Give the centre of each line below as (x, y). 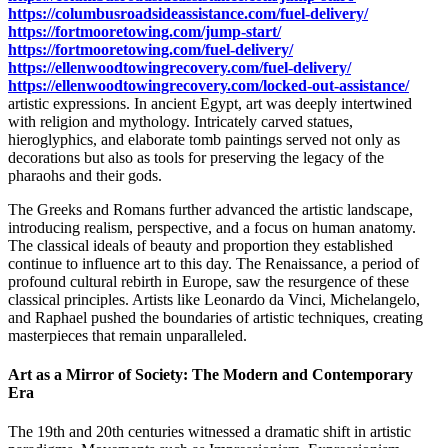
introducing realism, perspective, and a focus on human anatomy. (212, 227)
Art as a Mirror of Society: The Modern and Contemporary (210, 375)
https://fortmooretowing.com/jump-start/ (144, 31)
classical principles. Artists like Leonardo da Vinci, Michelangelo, (214, 299)
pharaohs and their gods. (85, 175)
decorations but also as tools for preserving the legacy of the (196, 157)
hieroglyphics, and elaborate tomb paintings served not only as (204, 139)
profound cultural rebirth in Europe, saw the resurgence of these (208, 281)
